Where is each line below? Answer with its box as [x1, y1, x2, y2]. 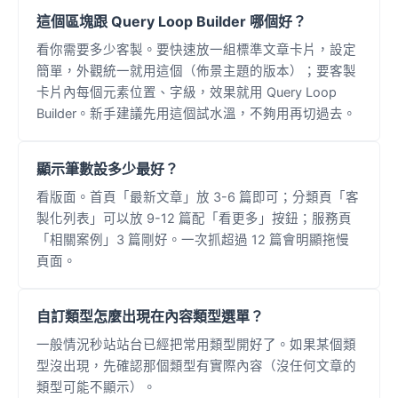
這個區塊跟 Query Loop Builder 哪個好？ [36, 12, 306, 31]
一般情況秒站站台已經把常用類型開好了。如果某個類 [36, 337, 356, 354]
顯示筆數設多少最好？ [36, 160, 179, 179]
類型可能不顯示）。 [36, 379, 156, 396]
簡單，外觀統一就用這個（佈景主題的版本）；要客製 [36, 63, 356, 80]
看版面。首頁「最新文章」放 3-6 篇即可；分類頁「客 [36, 189, 359, 206]
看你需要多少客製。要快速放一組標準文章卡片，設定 [36, 42, 356, 59]
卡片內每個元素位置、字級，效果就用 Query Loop [36, 84, 337, 101]
